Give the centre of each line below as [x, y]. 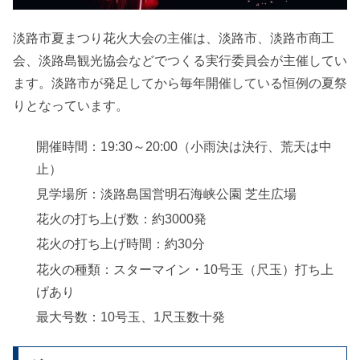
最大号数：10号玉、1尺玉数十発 [131, 317]
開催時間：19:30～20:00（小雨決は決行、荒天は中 [184, 146]
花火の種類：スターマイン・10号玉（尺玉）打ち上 [185, 269]
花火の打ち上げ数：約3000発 [122, 219]
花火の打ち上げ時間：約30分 [121, 244]
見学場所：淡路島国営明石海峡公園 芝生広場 [167, 194]
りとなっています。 [71, 106]
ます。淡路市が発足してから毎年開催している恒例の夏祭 [180, 84]
